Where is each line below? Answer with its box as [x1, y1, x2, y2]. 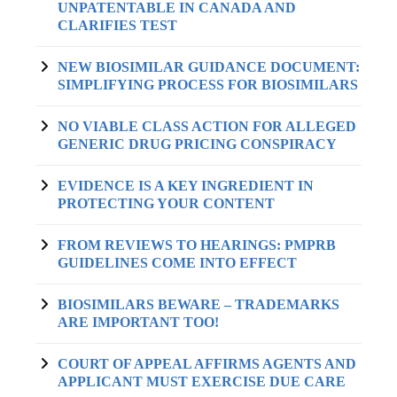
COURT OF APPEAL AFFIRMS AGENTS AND [58, 356, 356, 371]
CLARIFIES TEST [58, 18, 177, 33]
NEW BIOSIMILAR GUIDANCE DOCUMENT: [58, 59, 360, 74]
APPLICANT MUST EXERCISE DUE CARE [58, 374, 346, 389]
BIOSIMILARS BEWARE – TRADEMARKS [58, 297, 339, 312]
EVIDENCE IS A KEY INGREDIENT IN [58, 178, 314, 193]
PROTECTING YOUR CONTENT [58, 196, 275, 211]
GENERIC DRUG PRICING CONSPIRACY [58, 136, 337, 152]
